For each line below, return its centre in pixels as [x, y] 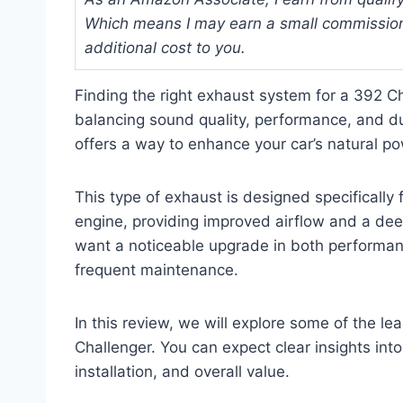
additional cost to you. [165, 47]
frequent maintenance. [157, 269]
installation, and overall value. [182, 371]
